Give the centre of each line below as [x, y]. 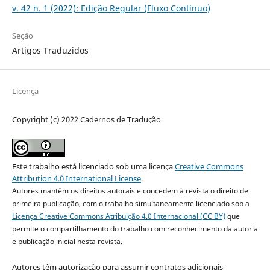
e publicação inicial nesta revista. [67, 241]
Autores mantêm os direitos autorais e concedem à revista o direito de [130, 190]
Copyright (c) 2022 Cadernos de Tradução [86, 119]
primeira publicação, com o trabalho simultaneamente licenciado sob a [130, 203]
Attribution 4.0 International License [76, 178]
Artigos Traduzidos [50, 51]
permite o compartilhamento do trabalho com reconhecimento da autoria [135, 228]
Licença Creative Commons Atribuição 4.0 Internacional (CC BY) [118, 216]
